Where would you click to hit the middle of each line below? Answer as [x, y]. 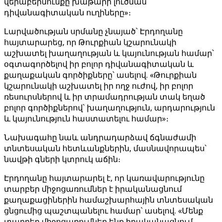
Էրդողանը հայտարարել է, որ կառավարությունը [104, 178]
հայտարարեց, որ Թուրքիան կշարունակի [90, 42]
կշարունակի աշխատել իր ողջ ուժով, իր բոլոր [99, 86]
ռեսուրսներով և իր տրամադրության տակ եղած [105, 97]
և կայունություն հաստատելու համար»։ [86, 118]
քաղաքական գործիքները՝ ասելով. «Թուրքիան [100, 75]
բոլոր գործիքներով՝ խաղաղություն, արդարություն [110, 108]
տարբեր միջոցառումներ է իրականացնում [93, 189]
